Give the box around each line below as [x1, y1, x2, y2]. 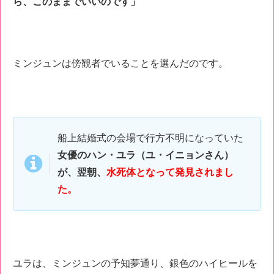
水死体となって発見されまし [106, 166, 234, 177]
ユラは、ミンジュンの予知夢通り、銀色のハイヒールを [13, 258, 257, 269]
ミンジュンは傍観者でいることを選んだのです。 [13, 57, 228, 68]
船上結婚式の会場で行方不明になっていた [57, 132, 243, 143]
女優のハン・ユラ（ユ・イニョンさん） [57, 149, 234, 160]
